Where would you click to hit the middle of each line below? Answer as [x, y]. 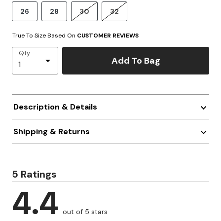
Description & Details [55, 107]
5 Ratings [34, 174]
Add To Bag [136, 60]
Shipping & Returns [51, 131]
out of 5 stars [85, 212]
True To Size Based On [45, 36]
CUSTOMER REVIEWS [108, 36]
